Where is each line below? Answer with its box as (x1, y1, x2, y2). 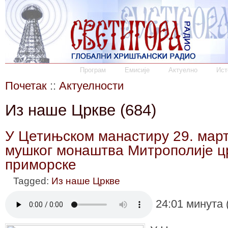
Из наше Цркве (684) (5, 101, 156, 119)
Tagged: (13, 175, 51, 186)
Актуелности (59, 79, 124, 92)
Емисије (125, 66, 150, 74)
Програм (80, 66, 106, 74)
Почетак (5, 79, 47, 92)
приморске (5, 156, 76, 173)
